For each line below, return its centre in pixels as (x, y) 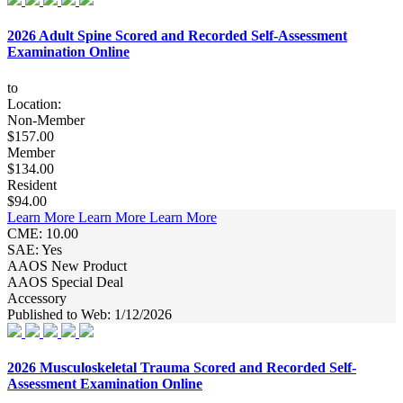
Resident (32, 184)
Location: (34, 103)
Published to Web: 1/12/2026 (90, 314)
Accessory (37, 298)
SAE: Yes (35, 249)
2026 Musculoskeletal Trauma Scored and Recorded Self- (182, 367)
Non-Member (46, 120)
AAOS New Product (67, 265)
